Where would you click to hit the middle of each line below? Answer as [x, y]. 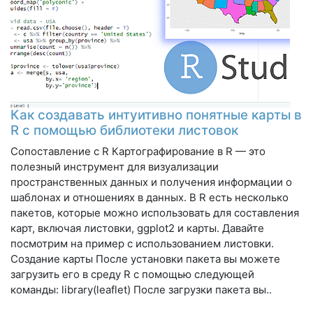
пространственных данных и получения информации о [151, 182]
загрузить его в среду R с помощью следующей [132, 274]
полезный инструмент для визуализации [115, 166]
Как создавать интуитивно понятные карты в [156, 115]
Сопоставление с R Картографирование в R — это [138, 151]
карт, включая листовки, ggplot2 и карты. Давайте [137, 228]
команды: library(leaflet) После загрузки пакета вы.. [141, 289]
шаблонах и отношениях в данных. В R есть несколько [150, 197]
